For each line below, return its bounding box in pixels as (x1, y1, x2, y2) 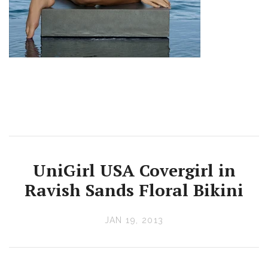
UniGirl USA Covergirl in (32, 159, 236, 182)
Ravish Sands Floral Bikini (25, 179, 243, 202)
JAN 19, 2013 (104, 215, 164, 226)
